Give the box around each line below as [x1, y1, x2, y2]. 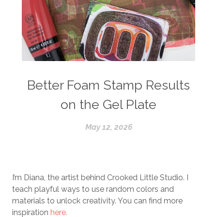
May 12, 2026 [85, 122, 132, 132]
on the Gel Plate [61, 96, 156, 112]
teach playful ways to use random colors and [12, 184, 174, 194]
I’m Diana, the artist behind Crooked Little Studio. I [12, 172, 188, 182]
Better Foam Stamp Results [27, 77, 190, 93]
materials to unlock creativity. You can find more [12, 196, 183, 205]
